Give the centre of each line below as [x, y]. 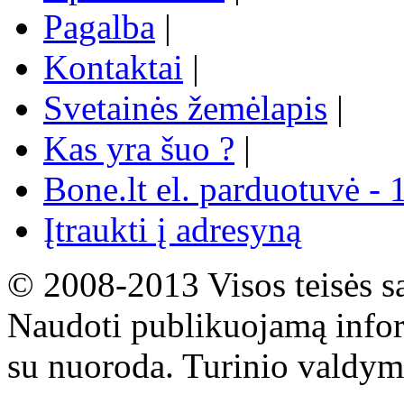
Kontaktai [113, 68]
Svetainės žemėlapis [185, 108]
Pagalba [99, 27]
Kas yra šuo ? [139, 149]
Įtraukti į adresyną [172, 230]
